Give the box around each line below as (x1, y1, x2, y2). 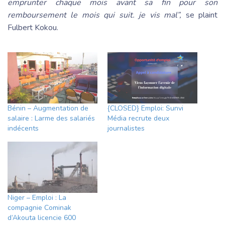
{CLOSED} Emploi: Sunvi (107, 103, 183, 113)
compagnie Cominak (8, 203, 71, 213)
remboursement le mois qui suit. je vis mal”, (8, 9, 186, 21)
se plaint (185, 9, 218, 21)
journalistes (107, 123, 145, 133)
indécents (8, 123, 39, 133)
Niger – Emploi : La (8, 193, 66, 203)
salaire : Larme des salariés (8, 113, 95, 123)
